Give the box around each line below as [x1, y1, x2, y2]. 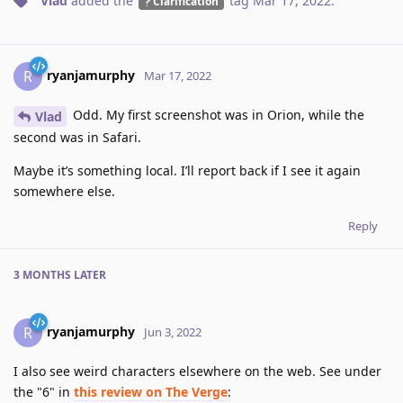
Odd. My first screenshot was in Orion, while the [69, 106, 364, 124]
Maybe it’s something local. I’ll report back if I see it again [13, 161, 361, 179]
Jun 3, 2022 [144, 323, 201, 340]
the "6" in [13, 382, 74, 400]
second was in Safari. [13, 128, 141, 146]
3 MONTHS [13, 266, 71, 282]
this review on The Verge [74, 382, 228, 400]
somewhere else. [13, 182, 115, 200]
